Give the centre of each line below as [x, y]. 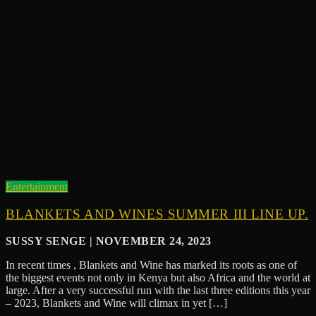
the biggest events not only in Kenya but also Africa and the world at [158, 278]
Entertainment [37, 186]
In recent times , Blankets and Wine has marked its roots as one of [151, 265]
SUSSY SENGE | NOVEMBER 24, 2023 [109, 241]
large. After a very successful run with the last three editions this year [158, 291]
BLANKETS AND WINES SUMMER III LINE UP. [157, 214]
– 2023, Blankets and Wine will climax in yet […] [116, 303]
